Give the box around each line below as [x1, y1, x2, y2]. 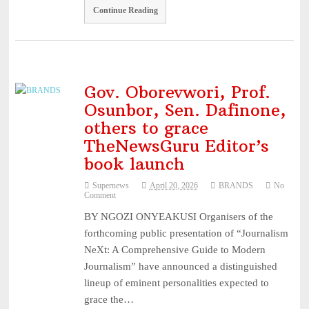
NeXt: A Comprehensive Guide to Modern [83, 244, 266, 256]
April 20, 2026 [149, 181, 198, 191]
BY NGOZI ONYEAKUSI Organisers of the [83, 211, 273, 223]
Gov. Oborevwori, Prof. [83, 81, 270, 103]
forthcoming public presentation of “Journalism [83, 228, 288, 239]
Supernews [92, 181, 129, 191]
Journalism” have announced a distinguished [83, 261, 277, 272]
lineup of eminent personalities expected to [83, 277, 269, 289]
